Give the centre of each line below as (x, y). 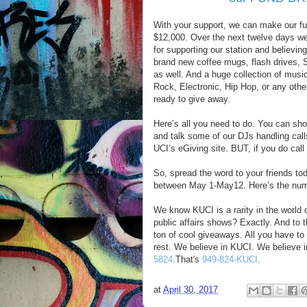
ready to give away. (192, 99)
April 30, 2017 (191, 290)
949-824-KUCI (230, 259)
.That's (187, 259)
